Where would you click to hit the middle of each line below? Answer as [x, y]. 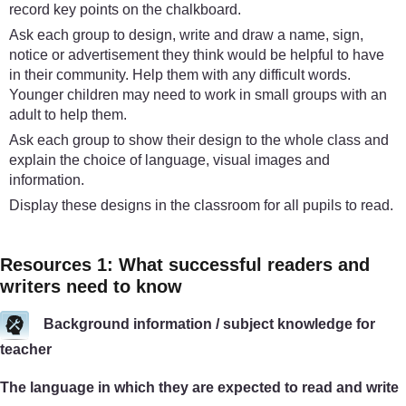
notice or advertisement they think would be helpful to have [197, 54]
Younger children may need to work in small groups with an [198, 94]
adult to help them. [68, 114]
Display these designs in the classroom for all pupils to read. [201, 205]
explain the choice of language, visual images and [169, 159]
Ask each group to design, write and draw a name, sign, [186, 34]
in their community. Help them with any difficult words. [180, 74]
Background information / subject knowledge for [209, 324]
